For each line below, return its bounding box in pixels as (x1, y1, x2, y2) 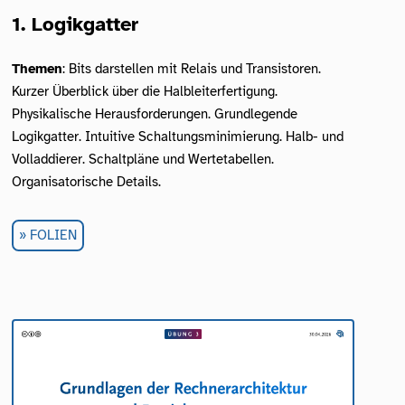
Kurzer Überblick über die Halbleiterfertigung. (12, 82, 278, 99)
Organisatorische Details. (12, 173, 162, 190)
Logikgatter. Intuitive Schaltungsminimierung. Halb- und (12, 127, 344, 145)
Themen (12, 60, 63, 77)
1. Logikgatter (12, 11, 139, 36)
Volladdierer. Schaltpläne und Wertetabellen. (12, 150, 275, 167)
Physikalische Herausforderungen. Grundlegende (12, 105, 298, 122)
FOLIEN (30, 227, 78, 244)
